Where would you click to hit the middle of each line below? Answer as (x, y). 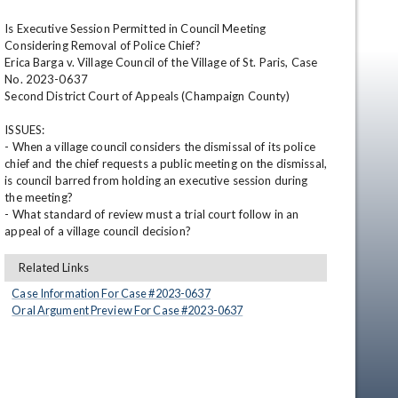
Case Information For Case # (84, 293)
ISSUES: (26, 130)
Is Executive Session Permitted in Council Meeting (135, 28)
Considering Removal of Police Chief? (103, 45)
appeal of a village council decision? (98, 231)
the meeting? (39, 197)
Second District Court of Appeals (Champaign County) (147, 96)
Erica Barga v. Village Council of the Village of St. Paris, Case (161, 62)
